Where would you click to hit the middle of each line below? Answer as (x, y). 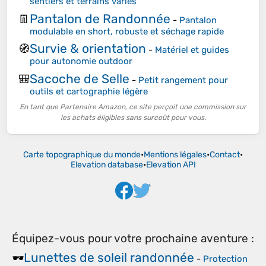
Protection (225, 259)
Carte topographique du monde (82, 155)
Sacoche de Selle (80, 78)
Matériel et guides (192, 50)
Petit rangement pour (183, 80)
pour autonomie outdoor (81, 61)
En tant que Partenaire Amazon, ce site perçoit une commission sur (133, 107)
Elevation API (171, 165)
